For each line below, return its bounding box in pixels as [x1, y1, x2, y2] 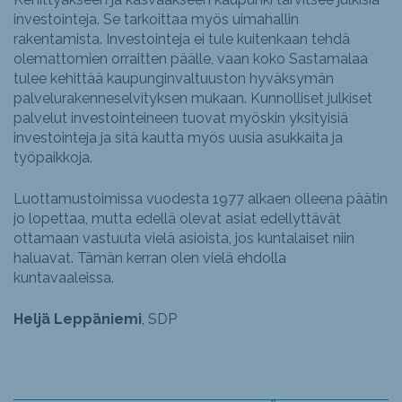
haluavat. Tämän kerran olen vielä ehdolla [13, 249, 286, 267]
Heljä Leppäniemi [13, 310, 142, 328]
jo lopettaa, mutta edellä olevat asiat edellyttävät [13, 210, 341, 228]
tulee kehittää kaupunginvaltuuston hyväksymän [13, 70, 334, 88]
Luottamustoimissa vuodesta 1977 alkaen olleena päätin [13, 190, 388, 208]
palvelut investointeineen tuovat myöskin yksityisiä [13, 109, 348, 127]
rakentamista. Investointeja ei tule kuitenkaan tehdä [13, 31, 350, 48]
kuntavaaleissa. [13, 269, 114, 287]
